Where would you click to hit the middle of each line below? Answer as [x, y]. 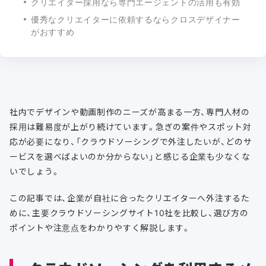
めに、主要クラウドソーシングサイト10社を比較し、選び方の [129, 213]
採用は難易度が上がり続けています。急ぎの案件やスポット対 [131, 127]
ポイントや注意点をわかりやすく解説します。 [100, 228]
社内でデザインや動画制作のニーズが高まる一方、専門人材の [130, 112]
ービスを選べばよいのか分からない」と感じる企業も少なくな [130, 156]
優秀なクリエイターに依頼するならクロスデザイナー [136, 19]
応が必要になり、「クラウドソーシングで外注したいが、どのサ [131, 142]
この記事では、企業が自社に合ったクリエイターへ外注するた [130, 198]
